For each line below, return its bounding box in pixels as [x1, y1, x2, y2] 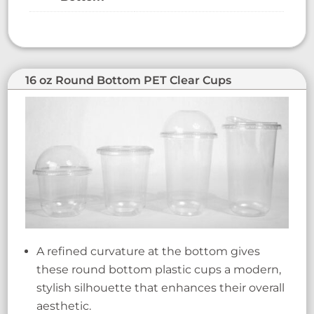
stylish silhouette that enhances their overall [36, 280, 285, 294]
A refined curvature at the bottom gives [36, 244, 261, 258]
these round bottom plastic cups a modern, [36, 262, 282, 276]
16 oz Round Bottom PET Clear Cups [25, 74, 232, 88]
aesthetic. [36, 299, 92, 313]
